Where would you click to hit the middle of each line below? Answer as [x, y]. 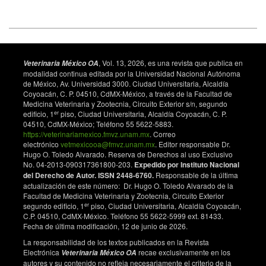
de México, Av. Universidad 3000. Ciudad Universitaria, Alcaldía [126, 84]
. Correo [163, 134]
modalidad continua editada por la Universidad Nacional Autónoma [132, 74]
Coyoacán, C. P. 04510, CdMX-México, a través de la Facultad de [128, 94]
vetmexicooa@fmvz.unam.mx [108, 144]
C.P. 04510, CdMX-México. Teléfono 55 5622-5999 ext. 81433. [123, 216]
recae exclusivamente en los [183, 252]
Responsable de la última [196, 175]
